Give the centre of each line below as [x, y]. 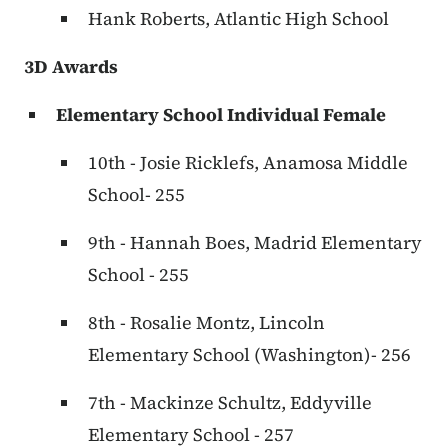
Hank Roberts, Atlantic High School [238, 19]
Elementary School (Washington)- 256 [249, 355]
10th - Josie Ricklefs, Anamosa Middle [248, 163]
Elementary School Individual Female [221, 115]
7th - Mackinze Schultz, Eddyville [230, 403]
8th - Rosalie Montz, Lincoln [206, 323]
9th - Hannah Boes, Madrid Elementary [255, 243]
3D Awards [71, 67]
